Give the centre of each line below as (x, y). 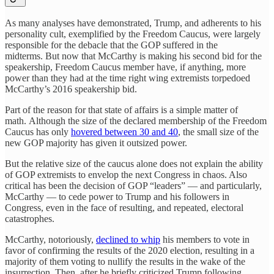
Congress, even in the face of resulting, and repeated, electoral (124, 208)
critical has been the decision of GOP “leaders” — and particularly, (133, 186)
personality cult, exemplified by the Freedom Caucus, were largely (133, 34)
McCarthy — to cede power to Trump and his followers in (117, 197)
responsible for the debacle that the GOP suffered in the (111, 45)
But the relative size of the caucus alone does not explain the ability (134, 164)
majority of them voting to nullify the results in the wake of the (125, 262)
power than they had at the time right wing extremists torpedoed (128, 78)
